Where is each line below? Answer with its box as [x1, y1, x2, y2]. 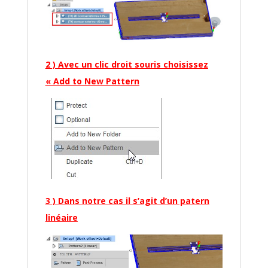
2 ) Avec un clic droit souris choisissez [45, 58, 208, 70]
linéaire [45, 211, 78, 223]
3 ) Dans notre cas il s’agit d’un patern [45, 194, 209, 206]
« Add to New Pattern [45, 75, 139, 87]
